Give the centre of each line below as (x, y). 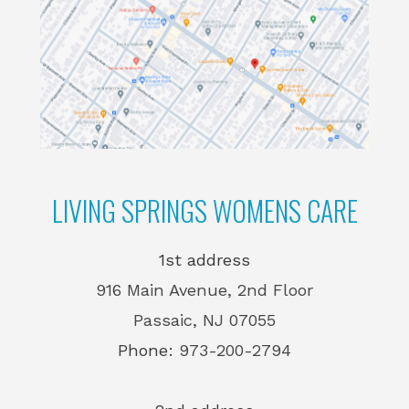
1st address (204, 259)
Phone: (148, 350)
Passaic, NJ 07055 (204, 320)
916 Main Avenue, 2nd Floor (204, 289)
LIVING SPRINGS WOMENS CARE (204, 210)
